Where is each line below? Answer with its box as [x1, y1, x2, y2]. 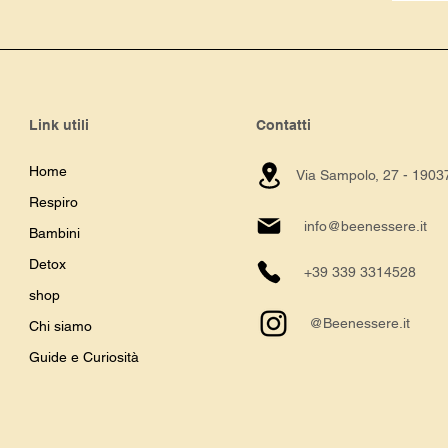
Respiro [29, 194, 78, 210]
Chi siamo [29, 318, 92, 334]
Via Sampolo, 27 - [296, 167, 412, 183]
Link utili [29, 117, 89, 133]
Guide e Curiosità [29, 349, 139, 365]
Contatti [256, 117, 311, 133]
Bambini [29, 225, 80, 241]
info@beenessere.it [304, 218, 427, 234]
